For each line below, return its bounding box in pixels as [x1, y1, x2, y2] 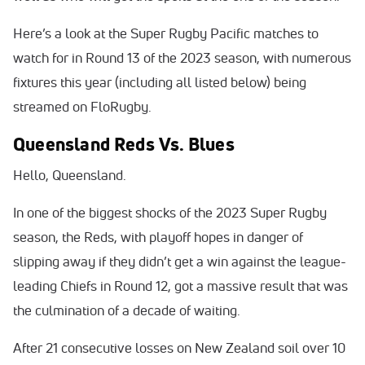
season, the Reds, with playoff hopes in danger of [13, 228, 303, 245]
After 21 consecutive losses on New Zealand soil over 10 [13, 339, 345, 356]
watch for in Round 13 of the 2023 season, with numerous [13, 49, 351, 66]
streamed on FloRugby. [13, 98, 152, 115]
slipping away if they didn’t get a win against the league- [13, 253, 346, 270]
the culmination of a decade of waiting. [13, 301, 244, 319]
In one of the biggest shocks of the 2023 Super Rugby [13, 204, 327, 221]
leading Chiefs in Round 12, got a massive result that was [13, 277, 348, 294]
